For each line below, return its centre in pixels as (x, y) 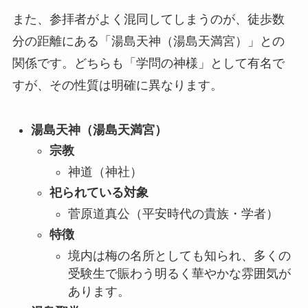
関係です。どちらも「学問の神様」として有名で (148, 64)
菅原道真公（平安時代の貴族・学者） (173, 213)
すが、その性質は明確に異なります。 (117, 86)
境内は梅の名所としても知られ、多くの (179, 255)
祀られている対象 (99, 193)
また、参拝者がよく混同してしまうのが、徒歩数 (148, 20)
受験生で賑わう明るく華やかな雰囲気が (179, 273)
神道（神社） (105, 172)
